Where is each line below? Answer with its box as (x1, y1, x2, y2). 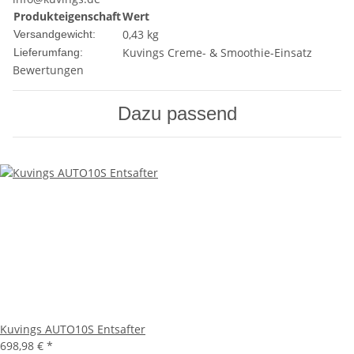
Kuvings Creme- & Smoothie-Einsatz (122, 45, 312, 61)
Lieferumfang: (13, 46, 83, 59)
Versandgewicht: (13, 28, 96, 41)
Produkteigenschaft (13, 9, 121, 24)
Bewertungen (13, 62, 84, 78)
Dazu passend (117, 103, 237, 125)
